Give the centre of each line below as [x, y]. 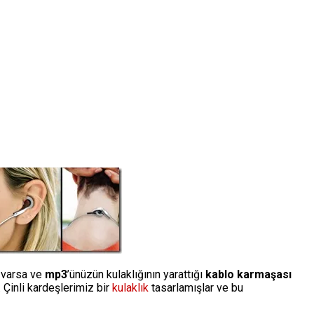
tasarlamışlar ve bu [196, 288]
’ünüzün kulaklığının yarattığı [136, 274]
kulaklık [130, 288]
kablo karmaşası [248, 274]
